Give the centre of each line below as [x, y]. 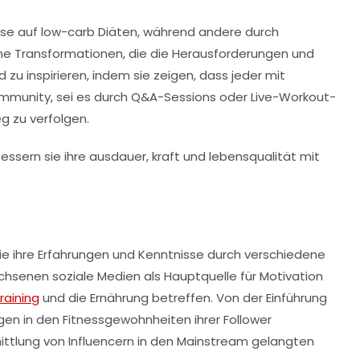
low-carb [68, 31]
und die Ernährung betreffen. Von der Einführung [183, 297]
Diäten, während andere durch [187, 31]
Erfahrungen [74, 254]
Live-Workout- [293, 96]
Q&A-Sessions [174, 96]
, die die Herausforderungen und [219, 53]
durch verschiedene [265, 254]
